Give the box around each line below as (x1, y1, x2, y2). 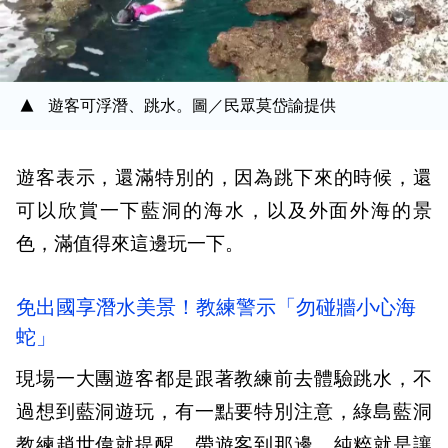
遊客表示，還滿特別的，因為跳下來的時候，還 (16, 166, 432, 191)
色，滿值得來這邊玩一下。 (16, 232, 244, 257)
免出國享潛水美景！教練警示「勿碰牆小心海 (16, 295, 416, 321)
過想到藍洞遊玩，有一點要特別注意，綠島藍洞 (16, 400, 432, 425)
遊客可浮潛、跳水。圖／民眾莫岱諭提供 (48, 96, 336, 117)
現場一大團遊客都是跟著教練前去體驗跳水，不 (16, 367, 432, 392)
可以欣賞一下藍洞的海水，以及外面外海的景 (16, 199, 432, 224)
